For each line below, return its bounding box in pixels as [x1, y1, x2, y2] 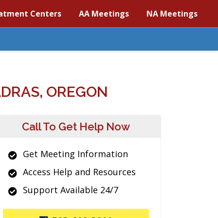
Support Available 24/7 [23, 184, 118, 196]
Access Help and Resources [23, 166, 136, 178]
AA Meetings [79, 8, 129, 19]
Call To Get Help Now [22, 120, 130, 133]
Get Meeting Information [23, 148, 128, 160]
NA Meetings [146, 8, 198, 19]
